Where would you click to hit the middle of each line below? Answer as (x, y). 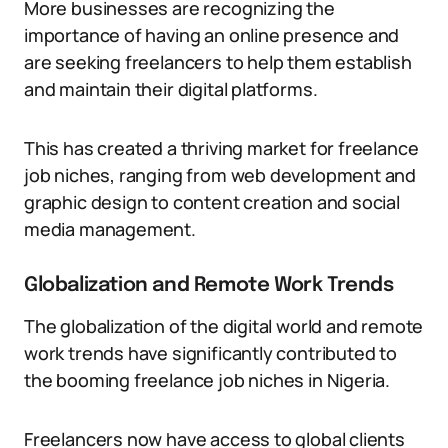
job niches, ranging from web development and (220, 175)
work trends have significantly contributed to (210, 353)
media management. (110, 229)
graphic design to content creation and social (212, 202)
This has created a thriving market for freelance (221, 148)
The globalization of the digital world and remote (224, 326)
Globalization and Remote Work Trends (209, 285)
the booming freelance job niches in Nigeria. (207, 380)
